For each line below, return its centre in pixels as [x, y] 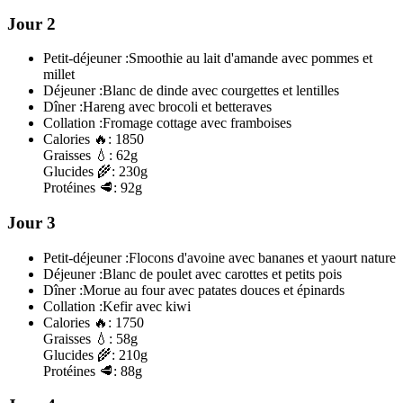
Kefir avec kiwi [147, 306]
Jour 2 [31, 23]
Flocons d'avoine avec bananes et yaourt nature [262, 257]
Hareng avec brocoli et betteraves [177, 107]
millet [59, 75]
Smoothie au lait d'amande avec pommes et [251, 58]
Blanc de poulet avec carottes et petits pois [222, 273]
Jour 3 [31, 223]
